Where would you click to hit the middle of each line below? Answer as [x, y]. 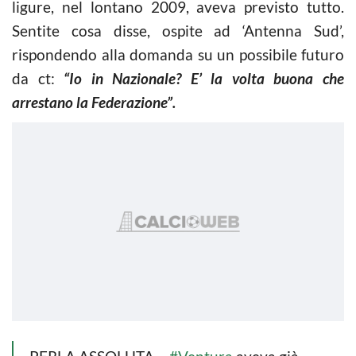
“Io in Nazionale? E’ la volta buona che [204, 78]
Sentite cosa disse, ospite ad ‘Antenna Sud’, [178, 30]
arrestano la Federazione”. [94, 102]
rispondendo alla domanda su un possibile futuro [178, 54]
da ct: [38, 78]
